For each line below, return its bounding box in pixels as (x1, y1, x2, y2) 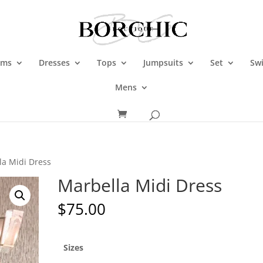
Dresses (39, 57, 70, 68)
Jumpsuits (143, 57, 183, 68)
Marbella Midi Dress (58, 173, 222, 197)
